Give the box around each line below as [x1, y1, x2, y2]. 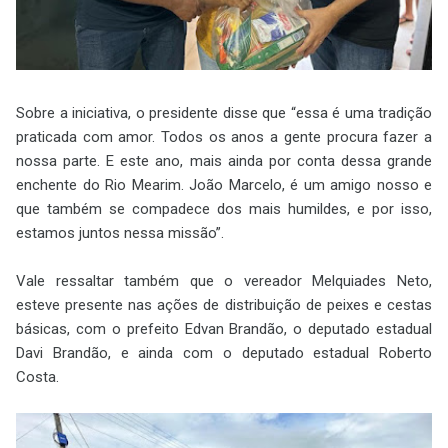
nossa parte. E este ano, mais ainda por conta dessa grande [16, 151, 432, 170]
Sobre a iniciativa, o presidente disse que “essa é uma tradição [16, 103, 432, 122]
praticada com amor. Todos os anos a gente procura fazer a [16, 127, 432, 146]
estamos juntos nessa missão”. [16, 223, 224, 242]
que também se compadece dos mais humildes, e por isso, [16, 199, 432, 218]
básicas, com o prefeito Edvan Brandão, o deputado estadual [16, 319, 432, 338]
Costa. [16, 367, 59, 386]
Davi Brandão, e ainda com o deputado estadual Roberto [16, 343, 432, 362]
